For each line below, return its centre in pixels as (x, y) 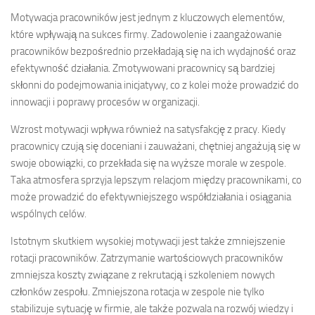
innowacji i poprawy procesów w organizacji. (105, 102)
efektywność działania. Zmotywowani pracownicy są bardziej (143, 68)
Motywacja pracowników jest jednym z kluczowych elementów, (148, 17)
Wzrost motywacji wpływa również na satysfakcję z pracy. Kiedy (148, 129)
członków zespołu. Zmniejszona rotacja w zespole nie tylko (137, 291)
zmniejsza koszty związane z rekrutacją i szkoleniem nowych (143, 275)
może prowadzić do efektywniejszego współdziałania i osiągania (151, 197)
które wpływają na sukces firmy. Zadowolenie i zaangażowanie (146, 34)
